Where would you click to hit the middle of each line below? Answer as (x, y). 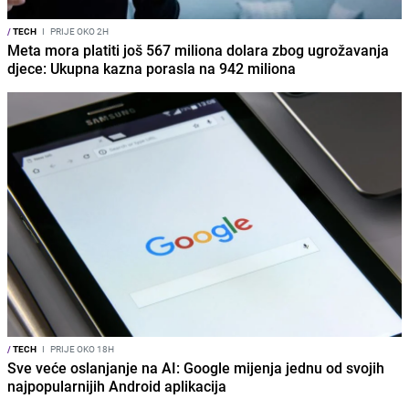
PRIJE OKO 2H (79, 31)
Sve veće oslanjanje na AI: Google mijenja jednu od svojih (196, 368)
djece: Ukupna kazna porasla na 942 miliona (152, 69)
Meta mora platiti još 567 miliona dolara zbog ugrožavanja (198, 51)
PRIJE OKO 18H (81, 349)
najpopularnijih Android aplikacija (117, 387)
